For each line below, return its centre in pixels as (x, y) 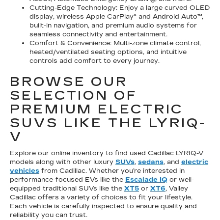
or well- (181, 180)
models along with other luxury (63, 162)
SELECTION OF (74, 96)
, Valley (177, 189)
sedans (151, 162)
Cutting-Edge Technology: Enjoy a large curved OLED (120, 8)
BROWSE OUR (69, 82)
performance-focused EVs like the (68, 180)
